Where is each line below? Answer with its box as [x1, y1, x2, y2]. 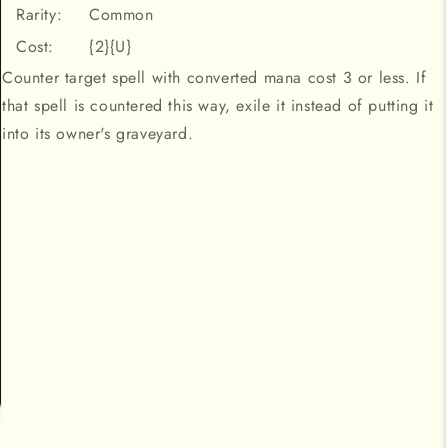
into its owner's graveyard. [2, 122, 194, 145]
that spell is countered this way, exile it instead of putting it [2, 94, 434, 117]
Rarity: [16, 3, 63, 26]
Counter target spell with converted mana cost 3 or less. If [2, 66, 427, 89]
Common [89, 3, 154, 26]
